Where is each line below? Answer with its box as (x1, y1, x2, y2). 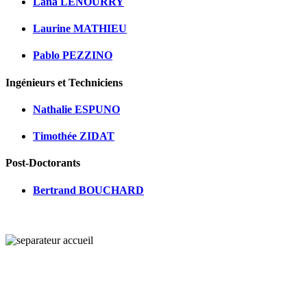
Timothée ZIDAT (33, 130, 114, 143)
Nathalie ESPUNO (33, 103, 120, 115)
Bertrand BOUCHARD (33, 184, 144, 196)
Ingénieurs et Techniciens (5, 76, 123, 88)
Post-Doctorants (5, 157, 80, 169)
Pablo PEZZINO (33, 49, 112, 62)
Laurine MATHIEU (33, 22, 127, 34)
